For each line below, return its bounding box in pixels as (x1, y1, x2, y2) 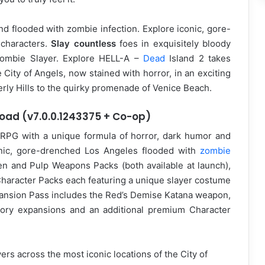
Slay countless (51, 37, 116, 49)
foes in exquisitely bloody (115, 37, 231, 49)
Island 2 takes (165, 52, 231, 64)
